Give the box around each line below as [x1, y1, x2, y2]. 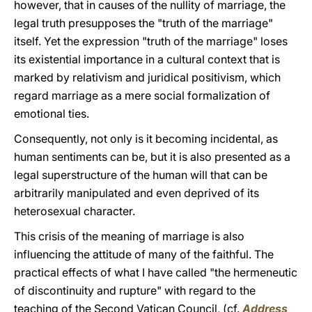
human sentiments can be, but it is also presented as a [14, 150, 290, 164]
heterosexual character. [14, 204, 135, 218]
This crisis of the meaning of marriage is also [14, 229, 244, 243]
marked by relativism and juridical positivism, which [14, 70, 281, 84]
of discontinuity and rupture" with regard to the [14, 283, 256, 297]
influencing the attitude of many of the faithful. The [14, 247, 274, 261]
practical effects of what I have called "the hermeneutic [14, 265, 297, 279]
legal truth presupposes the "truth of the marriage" [14, 16, 273, 30]
